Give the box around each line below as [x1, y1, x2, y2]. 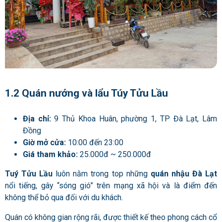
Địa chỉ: [23, 114, 51, 124]
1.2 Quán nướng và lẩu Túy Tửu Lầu [5, 87, 168, 100]
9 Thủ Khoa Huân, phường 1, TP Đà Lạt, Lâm [51, 114, 218, 124]
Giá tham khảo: [23, 150, 78, 160]
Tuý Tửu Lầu [5, 169, 53, 179]
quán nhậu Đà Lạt [150, 169, 218, 179]
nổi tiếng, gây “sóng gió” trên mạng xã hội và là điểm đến [5, 181, 217, 191]
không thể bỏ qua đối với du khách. [5, 193, 123, 203]
